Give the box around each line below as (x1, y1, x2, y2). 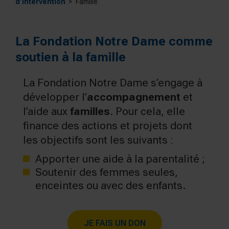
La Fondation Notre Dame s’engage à (23, 76, 202, 89)
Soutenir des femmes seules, (35, 166, 178, 178)
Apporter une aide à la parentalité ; (35, 152, 205, 165)
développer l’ (23, 90, 87, 103)
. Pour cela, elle (110, 105, 185, 118)
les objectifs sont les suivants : (23, 133, 173, 146)
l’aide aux (23, 105, 70, 118)
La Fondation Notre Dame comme (15, 34, 213, 49)
